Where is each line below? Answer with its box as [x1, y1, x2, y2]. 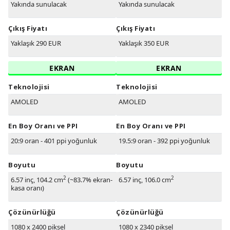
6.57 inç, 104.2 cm [11, 175, 63, 185]
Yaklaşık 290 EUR [11, 39, 61, 48]
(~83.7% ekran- [66, 175, 112, 185]
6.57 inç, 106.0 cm [119, 175, 171, 185]
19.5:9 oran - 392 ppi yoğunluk [119, 136, 210, 146]
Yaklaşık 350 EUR [119, 39, 169, 48]
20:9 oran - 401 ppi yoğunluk [11, 136, 97, 146]
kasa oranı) [11, 183, 44, 193]
